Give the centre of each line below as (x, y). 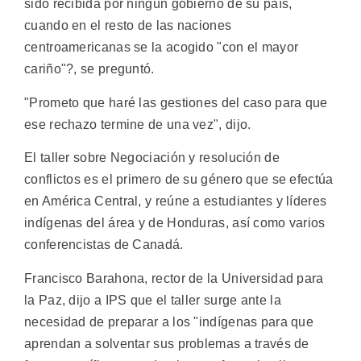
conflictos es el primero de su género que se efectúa (179, 180)
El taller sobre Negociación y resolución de (152, 158)
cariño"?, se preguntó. (89, 69)
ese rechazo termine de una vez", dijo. (138, 124)
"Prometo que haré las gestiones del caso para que (176, 102)
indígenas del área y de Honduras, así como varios (175, 223)
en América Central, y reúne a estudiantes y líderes (176, 201)
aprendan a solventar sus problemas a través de (167, 343)
